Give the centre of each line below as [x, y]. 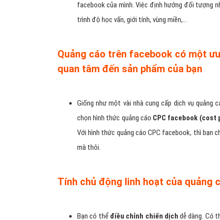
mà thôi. [89, 147]
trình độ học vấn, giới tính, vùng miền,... [132, 20]
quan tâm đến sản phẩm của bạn [130, 69]
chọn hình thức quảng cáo [114, 118]
